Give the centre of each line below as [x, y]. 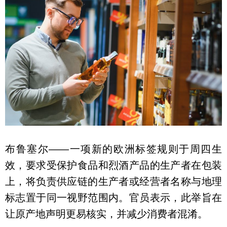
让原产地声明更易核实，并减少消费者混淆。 [106, 214]
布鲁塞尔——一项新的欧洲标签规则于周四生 [113, 149]
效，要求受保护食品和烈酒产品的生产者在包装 [113, 165]
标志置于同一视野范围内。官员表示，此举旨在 [113, 197]
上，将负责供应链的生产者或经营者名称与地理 [113, 181]
